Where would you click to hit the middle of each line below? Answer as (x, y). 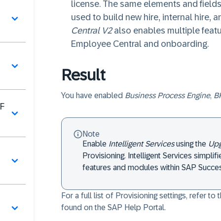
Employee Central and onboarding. (142, 44)
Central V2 (92, 31)
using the (191, 144)
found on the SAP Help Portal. (113, 207)
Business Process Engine (167, 95)
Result (83, 75)
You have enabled (93, 95)
